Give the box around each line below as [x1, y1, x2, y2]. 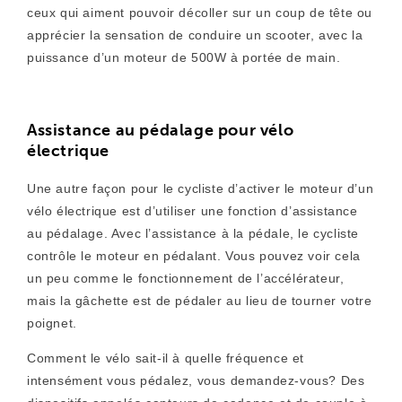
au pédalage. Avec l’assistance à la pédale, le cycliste [27, 226, 360, 240]
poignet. [27, 316, 77, 330]
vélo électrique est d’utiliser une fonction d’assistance [27, 204, 358, 218]
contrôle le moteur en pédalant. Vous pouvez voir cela [27, 249, 361, 263]
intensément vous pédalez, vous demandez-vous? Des [27, 373, 365, 388]
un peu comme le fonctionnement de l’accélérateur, [27, 271, 345, 285]
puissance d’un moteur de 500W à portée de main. [27, 50, 341, 65]
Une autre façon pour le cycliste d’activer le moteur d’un [27, 181, 374, 196]
